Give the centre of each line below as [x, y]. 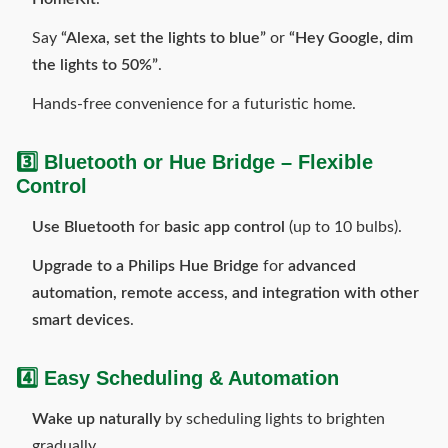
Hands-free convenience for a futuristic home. [194, 104]
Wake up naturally [96, 419]
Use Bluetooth [83, 227]
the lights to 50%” [95, 65]
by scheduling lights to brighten [273, 419]
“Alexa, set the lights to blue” [163, 38]
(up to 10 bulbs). [343, 227]
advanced [322, 266]
